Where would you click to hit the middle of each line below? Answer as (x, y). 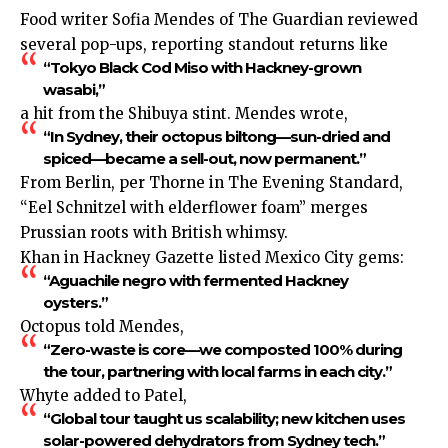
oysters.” (75, 303)
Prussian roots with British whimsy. (154, 233)
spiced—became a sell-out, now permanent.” (204, 159)
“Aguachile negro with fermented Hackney (195, 281)
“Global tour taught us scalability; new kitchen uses (223, 419)
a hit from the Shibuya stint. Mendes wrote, (184, 114)
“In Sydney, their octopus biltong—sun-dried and (216, 137)
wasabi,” (73, 90)
